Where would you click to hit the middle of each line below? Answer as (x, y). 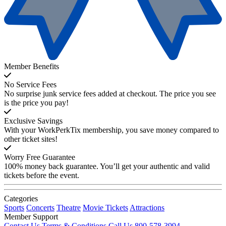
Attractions (147, 207)
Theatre (69, 207)
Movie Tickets (105, 207)
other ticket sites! (31, 139)
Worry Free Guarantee (40, 157)
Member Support (31, 216)
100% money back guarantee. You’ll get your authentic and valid (107, 166)
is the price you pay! (36, 102)
